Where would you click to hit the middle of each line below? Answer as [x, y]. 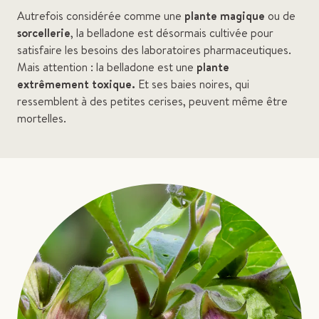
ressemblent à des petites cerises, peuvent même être [152, 101]
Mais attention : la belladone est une [107, 67]
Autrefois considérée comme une [101, 16]
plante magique [225, 16]
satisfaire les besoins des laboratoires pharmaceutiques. [154, 50]
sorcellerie [44, 33]
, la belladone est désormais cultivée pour [172, 33]
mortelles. [42, 118]
